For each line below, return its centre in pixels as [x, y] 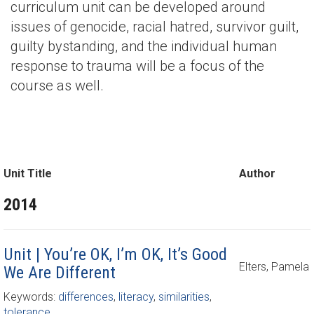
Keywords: [31, 297]
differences [86, 297]
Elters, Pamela [274, 267]
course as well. [57, 86]
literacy [136, 297]
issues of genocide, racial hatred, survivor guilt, [155, 27]
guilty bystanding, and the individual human [144, 46]
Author [257, 173]
